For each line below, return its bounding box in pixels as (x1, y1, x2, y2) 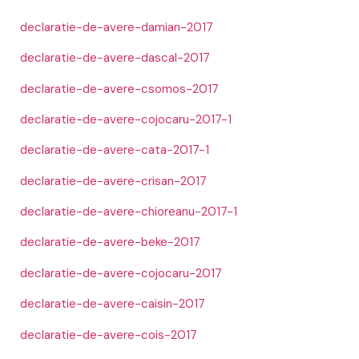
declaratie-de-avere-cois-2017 (20, 326, 197, 343)
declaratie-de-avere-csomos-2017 (20, 80, 219, 97)
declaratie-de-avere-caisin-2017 (20, 296, 205, 313)
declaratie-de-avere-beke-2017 (20, 234, 200, 251)
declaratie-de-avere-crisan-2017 (20, 172, 207, 189)
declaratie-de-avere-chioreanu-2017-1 (20, 204, 237, 220)
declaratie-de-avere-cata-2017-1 (20, 142, 209, 159)
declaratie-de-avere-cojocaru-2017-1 (20, 111, 232, 127)
